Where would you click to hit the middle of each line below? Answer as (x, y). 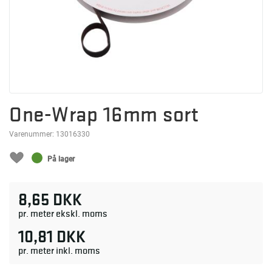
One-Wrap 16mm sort (104, 114)
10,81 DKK (52, 237)
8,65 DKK (50, 200)
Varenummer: (32, 134)
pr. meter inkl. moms (59, 251)
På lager (61, 159)
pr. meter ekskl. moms (63, 214)
